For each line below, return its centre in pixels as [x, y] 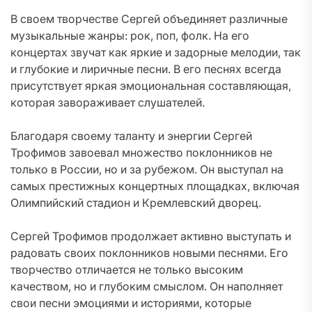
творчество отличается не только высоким [127, 270]
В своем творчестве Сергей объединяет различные [149, 19]
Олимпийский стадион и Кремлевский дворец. [136, 203]
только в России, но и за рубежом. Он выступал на [147, 169]
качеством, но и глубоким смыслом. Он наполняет [147, 286]
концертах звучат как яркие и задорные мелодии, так [156, 52]
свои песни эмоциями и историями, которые [131, 303]
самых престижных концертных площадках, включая [155, 186]
